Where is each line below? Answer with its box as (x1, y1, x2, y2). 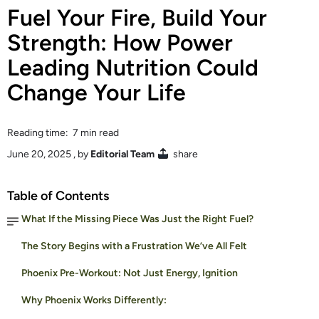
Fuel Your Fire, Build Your (7, 4, 267, 31)
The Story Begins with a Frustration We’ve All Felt (21, 239, 247, 252)
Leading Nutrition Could (7, 53, 258, 81)
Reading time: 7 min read (7, 126, 119, 139)
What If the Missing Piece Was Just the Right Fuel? (21, 212, 253, 225)
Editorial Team (90, 147, 155, 160)
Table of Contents (7, 187, 109, 204)
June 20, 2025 (7, 147, 71, 160)
